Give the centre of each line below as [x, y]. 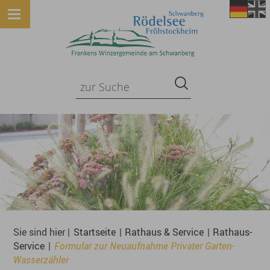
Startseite [95, 232]
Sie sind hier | [43, 232]
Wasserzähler [41, 260]
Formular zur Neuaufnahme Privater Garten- [144, 246]
